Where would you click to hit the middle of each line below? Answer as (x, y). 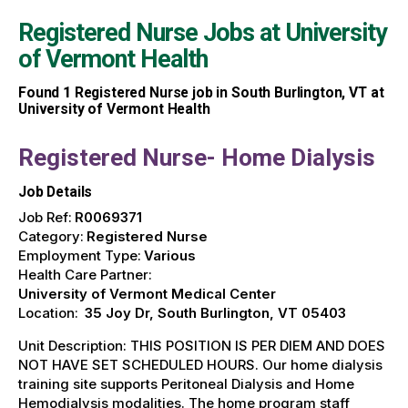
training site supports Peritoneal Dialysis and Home (186, 384)
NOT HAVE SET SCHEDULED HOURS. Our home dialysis (200, 365)
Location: (48, 313)
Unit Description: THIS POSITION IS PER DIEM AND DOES (202, 346)
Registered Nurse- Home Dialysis (197, 158)
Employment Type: (80, 256)
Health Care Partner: (85, 275)
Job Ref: (45, 218)
